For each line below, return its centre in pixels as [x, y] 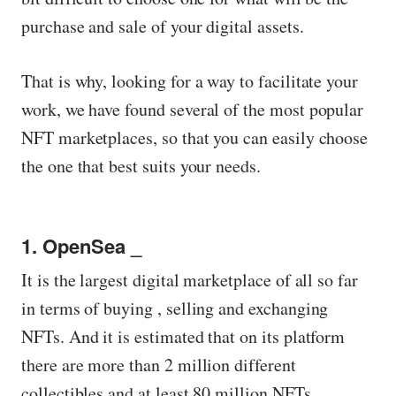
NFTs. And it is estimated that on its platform [183, 337]
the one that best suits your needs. [141, 166]
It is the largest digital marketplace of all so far [190, 280]
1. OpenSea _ [81, 246]
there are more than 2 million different [159, 365]
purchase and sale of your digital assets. [163, 26]
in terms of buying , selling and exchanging [175, 308]
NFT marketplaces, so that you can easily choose [195, 138]
